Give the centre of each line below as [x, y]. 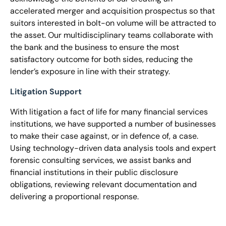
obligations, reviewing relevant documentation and [103, 184]
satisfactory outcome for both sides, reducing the [101, 59]
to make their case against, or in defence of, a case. [104, 136]
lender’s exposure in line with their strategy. [90, 71]
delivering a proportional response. [74, 196]
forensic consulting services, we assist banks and [101, 160]
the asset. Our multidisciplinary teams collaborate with [111, 35]
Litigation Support [46, 92]
